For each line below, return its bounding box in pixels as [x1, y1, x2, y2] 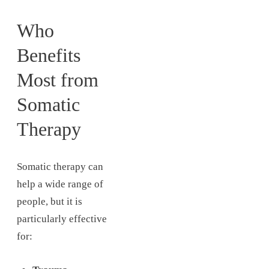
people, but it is [17, 195, 82, 207]
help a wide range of [17, 178, 103, 190]
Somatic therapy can [17, 160, 103, 172]
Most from [17, 68, 98, 91]
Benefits [17, 44, 80, 66]
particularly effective [17, 213, 107, 225]
